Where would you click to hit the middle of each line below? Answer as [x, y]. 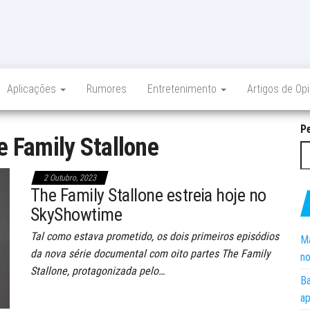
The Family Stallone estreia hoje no [148, 195]
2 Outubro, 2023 [70, 178]
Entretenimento [183, 89]
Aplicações [33, 89]
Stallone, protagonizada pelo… [98, 271]
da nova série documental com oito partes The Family [151, 254]
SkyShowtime [76, 215]
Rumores [107, 89]
